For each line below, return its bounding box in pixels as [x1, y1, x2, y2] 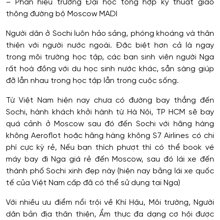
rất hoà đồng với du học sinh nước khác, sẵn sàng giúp [6, 64, 214, 73]
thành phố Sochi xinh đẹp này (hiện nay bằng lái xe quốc [6, 166, 214, 175]
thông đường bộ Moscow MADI [6, 9, 117, 18]
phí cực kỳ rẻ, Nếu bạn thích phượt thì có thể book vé [6, 143, 214, 152]
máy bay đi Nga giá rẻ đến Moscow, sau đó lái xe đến [6, 155, 214, 164]
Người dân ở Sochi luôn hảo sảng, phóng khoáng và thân [6, 29, 214, 38]
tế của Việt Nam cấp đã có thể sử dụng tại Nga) [6, 178, 180, 187]
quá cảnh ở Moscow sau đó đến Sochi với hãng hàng [6, 119, 214, 128]
